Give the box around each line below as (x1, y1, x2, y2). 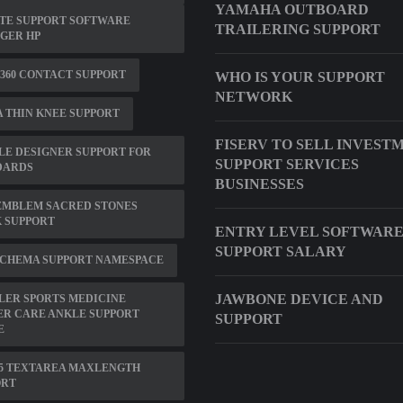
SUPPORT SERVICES (215, 157, 359, 172)
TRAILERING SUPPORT (215, 22, 381, 37)
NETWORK (215, 89, 292, 104)
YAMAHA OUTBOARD (215, 2, 369, 17)
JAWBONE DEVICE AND (215, 291, 383, 307)
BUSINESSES (215, 176, 304, 192)
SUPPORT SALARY (215, 244, 346, 259)
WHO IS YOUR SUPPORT (215, 69, 385, 85)
